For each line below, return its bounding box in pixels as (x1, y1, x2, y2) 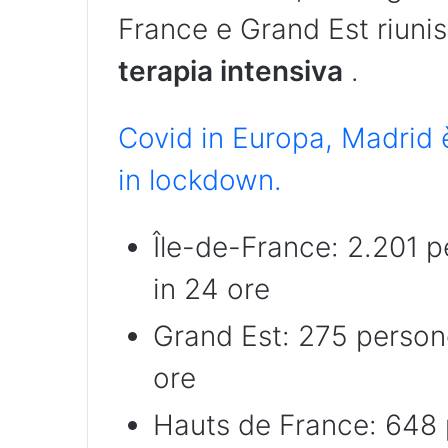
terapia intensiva (118, 54, 343, 89)
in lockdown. (118, 163, 282, 198)
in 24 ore (153, 272, 270, 307)
